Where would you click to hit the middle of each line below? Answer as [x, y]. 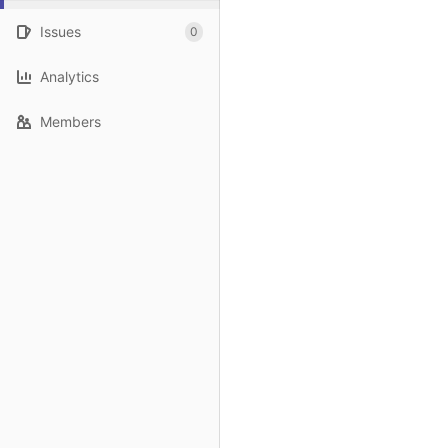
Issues [60, 31]
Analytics [69, 76]
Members [70, 121]
